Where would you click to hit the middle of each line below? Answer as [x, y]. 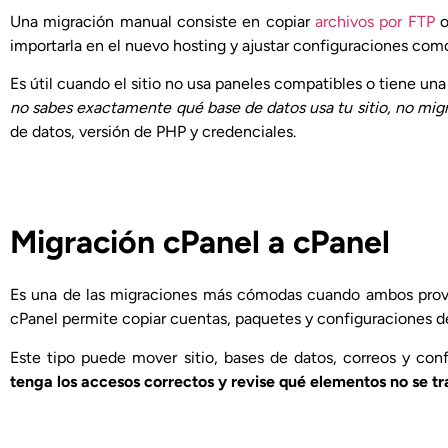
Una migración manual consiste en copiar [162, 21]
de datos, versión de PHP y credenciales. [153, 131]
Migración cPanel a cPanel [200, 242]
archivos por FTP [374, 21]
